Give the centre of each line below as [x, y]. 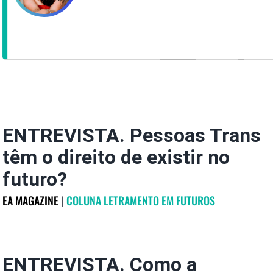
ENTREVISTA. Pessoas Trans [131, 135]
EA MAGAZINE [30, 200]
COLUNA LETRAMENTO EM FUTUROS [140, 200]
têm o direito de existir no [116, 157]
